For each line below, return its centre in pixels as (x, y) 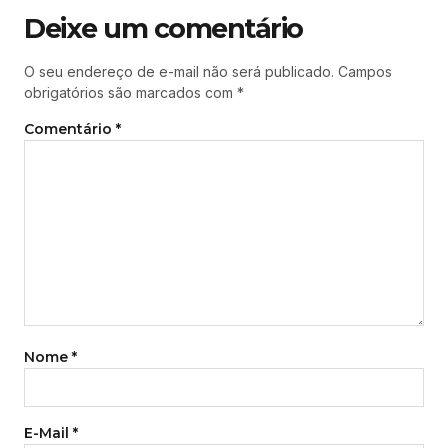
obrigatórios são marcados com (130, 92)
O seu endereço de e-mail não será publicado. (179, 71)
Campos (365, 71)
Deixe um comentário (163, 28)
